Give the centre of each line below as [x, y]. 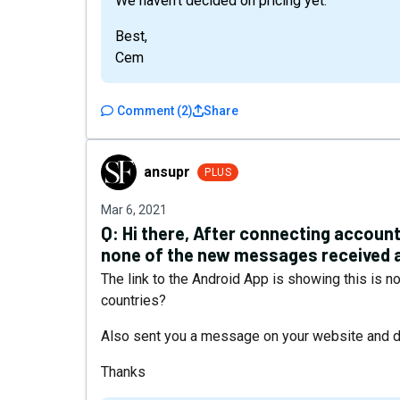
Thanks [123, 372]
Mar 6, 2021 [134, 210]
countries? [133, 300]
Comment [146, 111]
